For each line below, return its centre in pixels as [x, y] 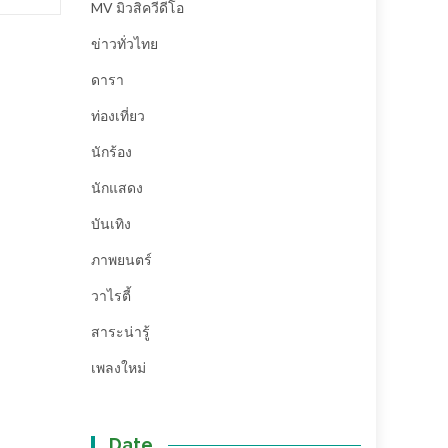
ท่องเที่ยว [118, 115]
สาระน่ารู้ [120, 331]
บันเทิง [111, 223]
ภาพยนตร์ [121, 259]
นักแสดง [117, 187]
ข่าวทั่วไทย [124, 43]
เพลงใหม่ [118, 367]
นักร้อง [111, 151]
